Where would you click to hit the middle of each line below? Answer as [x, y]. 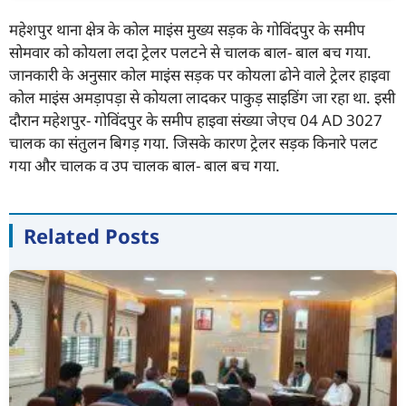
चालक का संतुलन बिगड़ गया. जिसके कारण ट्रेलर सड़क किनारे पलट [193, 142]
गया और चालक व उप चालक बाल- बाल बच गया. [145, 165]
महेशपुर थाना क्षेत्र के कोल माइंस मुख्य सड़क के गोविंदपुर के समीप [187, 29]
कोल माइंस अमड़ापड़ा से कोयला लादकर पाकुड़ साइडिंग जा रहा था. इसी [202, 97]
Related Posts [92, 235]
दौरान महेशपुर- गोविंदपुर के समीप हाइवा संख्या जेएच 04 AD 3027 [196, 120]
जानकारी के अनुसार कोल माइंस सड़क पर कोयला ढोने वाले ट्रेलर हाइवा [199, 74]
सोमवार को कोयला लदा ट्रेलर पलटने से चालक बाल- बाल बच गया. [190, 52]
